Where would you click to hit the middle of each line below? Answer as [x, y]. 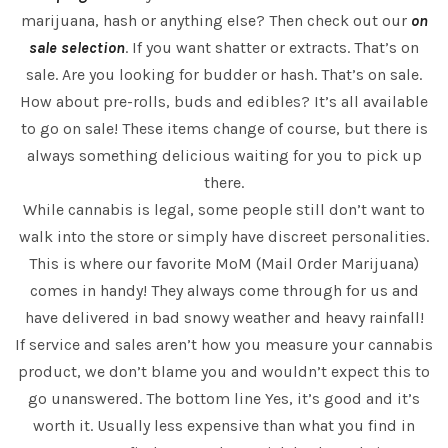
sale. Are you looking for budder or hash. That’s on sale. [224, 75]
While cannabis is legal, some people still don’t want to [224, 210]
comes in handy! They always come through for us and [224, 291]
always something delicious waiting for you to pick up [224, 156]
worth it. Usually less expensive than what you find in [224, 426]
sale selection [77, 48]
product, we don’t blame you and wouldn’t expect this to [224, 372]
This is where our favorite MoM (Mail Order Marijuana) [224, 264]
